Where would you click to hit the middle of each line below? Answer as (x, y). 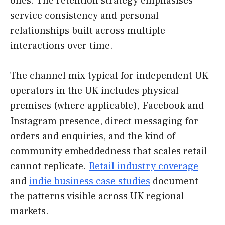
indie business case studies (90, 182)
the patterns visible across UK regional (97, 197)
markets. (29, 212)
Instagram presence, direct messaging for (104, 121)
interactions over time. (62, 46)
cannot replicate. (49, 166)
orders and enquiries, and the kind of (93, 136)
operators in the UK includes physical (94, 91)
